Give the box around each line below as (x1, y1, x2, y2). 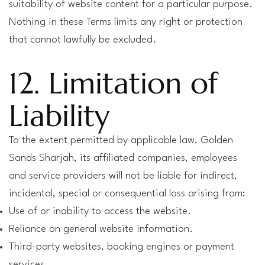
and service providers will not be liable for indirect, (9, 171, 237, 181)
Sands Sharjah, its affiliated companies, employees (9, 153, 237, 163)
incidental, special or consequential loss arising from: (9, 189, 245, 199)
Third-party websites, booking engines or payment (9, 242, 234, 252)
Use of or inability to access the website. (9, 206, 191, 216)
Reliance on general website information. (9, 224, 193, 234)
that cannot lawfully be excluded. (9, 35, 156, 45)
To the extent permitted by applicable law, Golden (9, 135, 233, 146)
